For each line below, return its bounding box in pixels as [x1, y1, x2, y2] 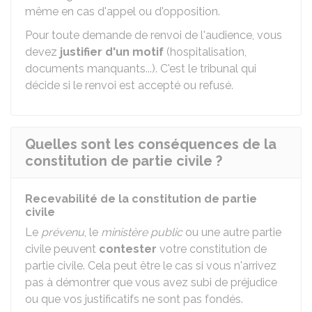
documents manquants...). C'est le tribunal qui [25, 62, 256, 75]
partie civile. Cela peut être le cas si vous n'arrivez [25, 259, 276, 272]
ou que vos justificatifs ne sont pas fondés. [25, 292, 243, 306]
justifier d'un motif [57, 45, 164, 58]
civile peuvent [25, 242, 99, 256]
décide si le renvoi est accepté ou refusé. [25, 79, 233, 92]
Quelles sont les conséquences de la [25, 136, 276, 153]
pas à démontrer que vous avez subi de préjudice [25, 276, 277, 289]
